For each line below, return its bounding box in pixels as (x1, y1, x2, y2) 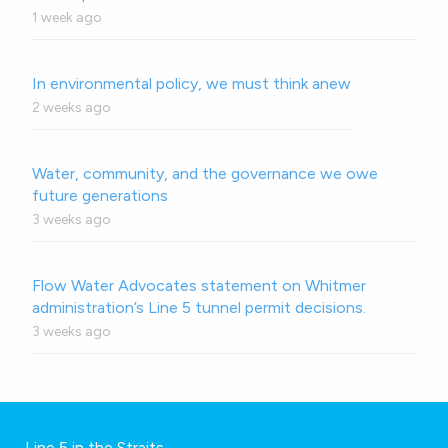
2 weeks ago (32, 99, 111, 117)
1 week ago (32, 9, 102, 27)
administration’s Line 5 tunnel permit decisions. (32, 298, 366, 318)
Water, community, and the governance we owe (32, 164, 378, 184)
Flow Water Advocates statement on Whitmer (32, 276, 366, 296)
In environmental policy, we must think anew (32, 74, 351, 94)
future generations (32, 186, 168, 206)
